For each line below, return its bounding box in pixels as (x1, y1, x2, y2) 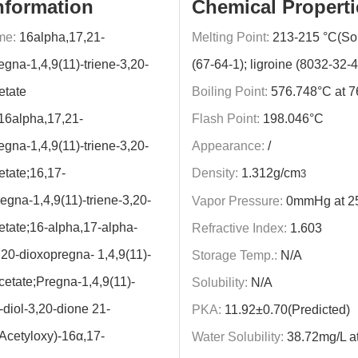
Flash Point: (191, 112, 260, 125)
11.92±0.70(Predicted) (221, 303, 350, 316)
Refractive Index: (191, 221, 287, 235)
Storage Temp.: (191, 249, 277, 262)
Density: (191, 166, 238, 180)
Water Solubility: (191, 330, 284, 344)
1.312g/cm (237, 166, 300, 180)
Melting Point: (191, 30, 269, 44)
